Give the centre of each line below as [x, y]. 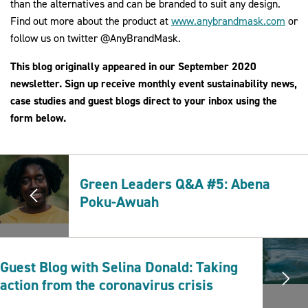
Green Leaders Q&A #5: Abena [175, 184]
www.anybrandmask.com [228, 21]
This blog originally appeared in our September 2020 [133, 67]
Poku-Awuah [120, 202]
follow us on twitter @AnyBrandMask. [98, 38]
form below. [40, 118]
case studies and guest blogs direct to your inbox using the [144, 101]
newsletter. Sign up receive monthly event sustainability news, [154, 84]
